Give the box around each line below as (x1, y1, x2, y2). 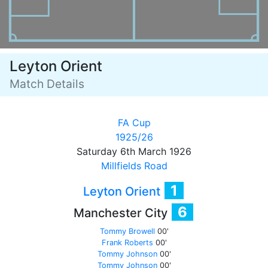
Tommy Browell (99, 227, 155, 236)
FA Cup (117, 117, 151, 129)
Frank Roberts (101, 238, 153, 247)
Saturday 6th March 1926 (77, 145, 191, 157)
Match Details (10, 77, 84, 91)
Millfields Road (100, 160, 167, 172)
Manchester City (74, 206, 170, 220)
